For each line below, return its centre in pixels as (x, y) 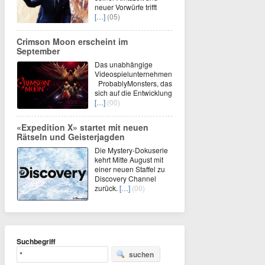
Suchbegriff (36, 241)
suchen (141, 254)
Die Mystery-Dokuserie (131, 150)
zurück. (107, 188)
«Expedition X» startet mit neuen (83, 127)
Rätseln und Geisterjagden (71, 136)
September (38, 51)
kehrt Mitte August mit (129, 159)
